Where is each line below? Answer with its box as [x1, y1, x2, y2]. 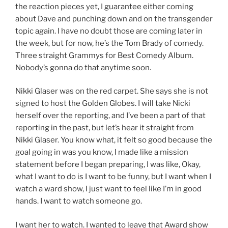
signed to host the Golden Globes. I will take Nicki [15, 99, 190, 108]
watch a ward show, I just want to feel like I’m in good [15, 184, 202, 194]
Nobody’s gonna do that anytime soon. [15, 63, 151, 72]
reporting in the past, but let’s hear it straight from [15, 123, 194, 133]
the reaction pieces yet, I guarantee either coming [15, 2, 193, 11]
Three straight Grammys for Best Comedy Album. [15, 50, 193, 60]
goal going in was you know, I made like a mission [15, 148, 188, 157]
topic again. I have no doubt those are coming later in [15, 26, 203, 36]
